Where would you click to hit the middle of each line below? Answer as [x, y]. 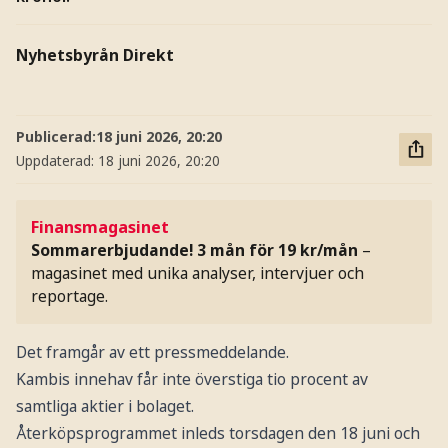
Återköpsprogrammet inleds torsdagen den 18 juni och [217, 433]
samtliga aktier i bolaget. [104, 406]
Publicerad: [55, 137]
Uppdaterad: [56, 161]
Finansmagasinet [100, 227]
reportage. [70, 296]
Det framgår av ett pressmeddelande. [152, 352]
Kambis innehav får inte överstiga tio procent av [191, 379]
